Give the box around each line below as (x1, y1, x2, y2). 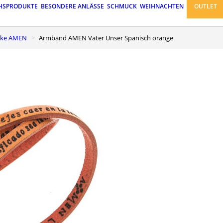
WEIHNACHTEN (140, 2, 184, 11)
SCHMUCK (107, 2, 137, 11)
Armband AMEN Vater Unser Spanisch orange (43, 33, 173, 42)
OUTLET (194, 2, 218, 11)
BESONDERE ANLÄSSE (41, 2, 104, 11)
